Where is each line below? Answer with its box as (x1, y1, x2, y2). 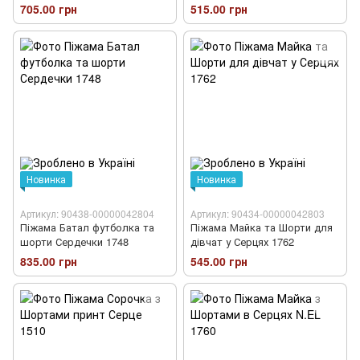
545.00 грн (190, 252, 247, 269)
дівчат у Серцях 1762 (190, 233, 294, 249)
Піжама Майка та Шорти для (190, 219, 333, 235)
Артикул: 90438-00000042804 (20, 206, 154, 220)
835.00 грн (20, 252, 77, 269)
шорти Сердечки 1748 (20, 233, 129, 249)
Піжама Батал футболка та (20, 219, 154, 235)
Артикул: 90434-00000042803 (190, 206, 325, 220)
